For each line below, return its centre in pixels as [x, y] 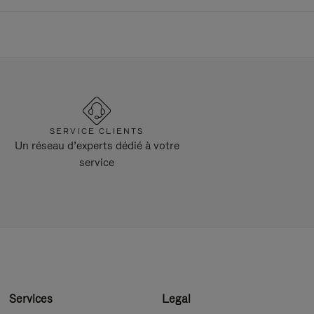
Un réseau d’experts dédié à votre [97, 145]
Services [31, 299]
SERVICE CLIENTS [97, 131]
